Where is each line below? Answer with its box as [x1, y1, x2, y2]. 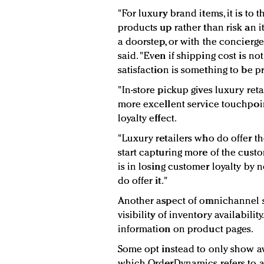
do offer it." [117, 176, 168, 187]
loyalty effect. [117, 114, 177, 124]
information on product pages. [117, 225, 254, 235]
